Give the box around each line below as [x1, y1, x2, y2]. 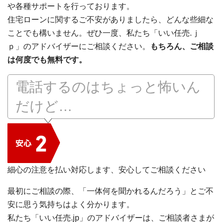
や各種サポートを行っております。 [7, 2, 134, 11]
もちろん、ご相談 [150, 42, 214, 51]
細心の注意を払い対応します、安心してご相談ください [7, 166, 206, 174]
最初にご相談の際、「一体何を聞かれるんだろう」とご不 [7, 187, 214, 196]
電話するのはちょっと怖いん [15, 79, 201, 95]
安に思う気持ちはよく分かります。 [7, 200, 134, 209]
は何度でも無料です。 [7, 55, 87, 64]
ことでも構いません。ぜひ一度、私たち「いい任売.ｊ [7, 29, 200, 38]
